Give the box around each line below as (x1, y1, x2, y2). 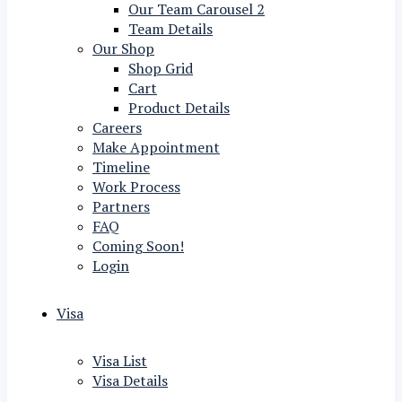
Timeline (92, 157, 150, 178)
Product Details (128, 98, 230, 118)
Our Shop (92, 39, 154, 59)
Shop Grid (128, 58, 193, 79)
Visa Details (92, 371, 168, 391)
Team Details (128, 19, 213, 39)
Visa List (92, 351, 147, 371)
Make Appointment (92, 137, 220, 158)
